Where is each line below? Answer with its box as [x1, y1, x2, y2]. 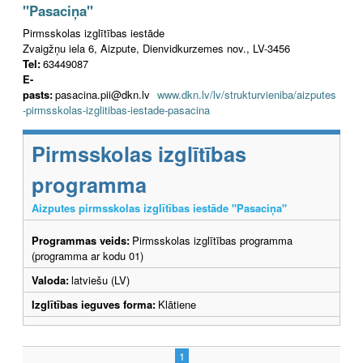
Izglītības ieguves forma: [32, 296, 156, 312]
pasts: [23, 86, 53, 102]
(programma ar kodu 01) [32, 247, 143, 263]
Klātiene [158, 296, 196, 312]
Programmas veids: [32, 232, 130, 248]
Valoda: [32, 271, 69, 288]
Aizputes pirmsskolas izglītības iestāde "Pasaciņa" [32, 199, 287, 216]
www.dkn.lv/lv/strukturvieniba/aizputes [157, 86, 336, 102]
